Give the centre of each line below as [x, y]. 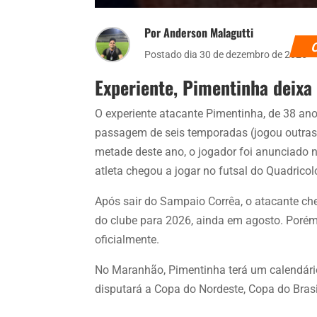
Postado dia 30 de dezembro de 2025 [226, 54]
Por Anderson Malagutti [199, 32]
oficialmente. [127, 239]
